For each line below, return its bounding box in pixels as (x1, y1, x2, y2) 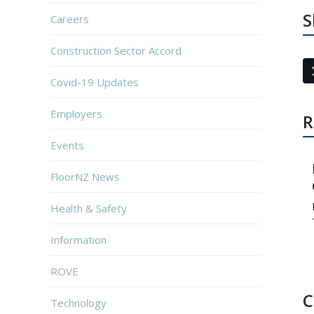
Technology (50, 295, 107, 310)
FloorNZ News (50, 169, 120, 184)
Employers (50, 106, 102, 121)
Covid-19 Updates (50, 74, 139, 89)
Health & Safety (50, 200, 127, 215)
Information (50, 232, 107, 247)
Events (50, 137, 84, 152)
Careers (50, 11, 89, 26)
